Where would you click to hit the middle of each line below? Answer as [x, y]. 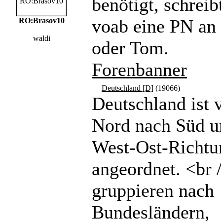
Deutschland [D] [128, 88]
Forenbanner [139, 70]
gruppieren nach [153, 190]
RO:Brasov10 [41, 20]
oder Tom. [130, 48]
